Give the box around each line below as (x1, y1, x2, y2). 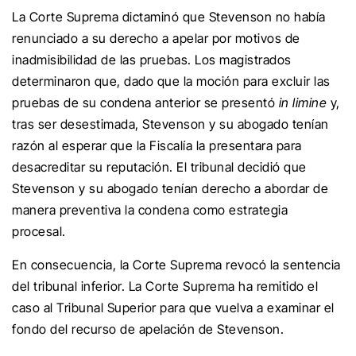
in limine (275, 95, 331, 110)
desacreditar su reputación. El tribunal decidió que (12, 159, 307, 175)
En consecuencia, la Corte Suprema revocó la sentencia (12, 257, 341, 273)
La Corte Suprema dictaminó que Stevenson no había (12, 9, 326, 25)
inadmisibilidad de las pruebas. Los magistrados (12, 52, 292, 68)
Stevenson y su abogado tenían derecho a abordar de (12, 180, 328, 196)
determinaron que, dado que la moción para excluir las (12, 73, 331, 89)
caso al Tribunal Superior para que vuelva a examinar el (12, 300, 335, 315)
